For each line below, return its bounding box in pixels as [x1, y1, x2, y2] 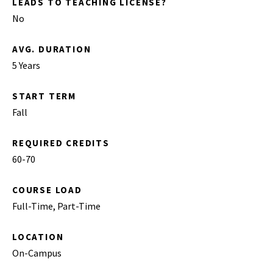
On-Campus [12, 246, 62, 259]
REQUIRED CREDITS [12, 136, 110, 149]
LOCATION [12, 230, 64, 243]
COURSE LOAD [12, 183, 82, 196]
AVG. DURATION [12, 43, 91, 55]
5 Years [12, 58, 40, 71]
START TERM [12, 90, 76, 102]
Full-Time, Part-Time [12, 199, 101, 212]
